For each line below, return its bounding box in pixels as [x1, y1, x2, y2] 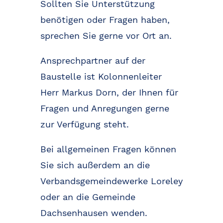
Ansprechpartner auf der [40, 55, 145, 66]
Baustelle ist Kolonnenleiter [40, 71, 162, 82]
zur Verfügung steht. [40, 119, 129, 130]
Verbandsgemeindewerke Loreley [40, 176, 183, 187]
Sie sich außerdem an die [40, 160, 150, 171]
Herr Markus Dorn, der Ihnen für [40, 87, 178, 98]
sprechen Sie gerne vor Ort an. [40, 30, 172, 41]
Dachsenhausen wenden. [40, 208, 147, 219]
